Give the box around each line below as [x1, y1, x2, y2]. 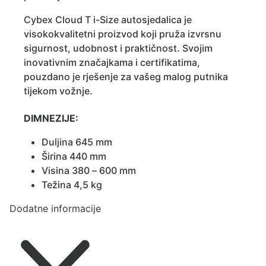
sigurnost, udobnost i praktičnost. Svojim [24, 42, 213, 55]
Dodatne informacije [9, 202, 101, 214]
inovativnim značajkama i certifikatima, [24, 56, 200, 69]
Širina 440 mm [42, 150, 106, 162]
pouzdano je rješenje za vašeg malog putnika [24, 71, 228, 83]
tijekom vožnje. [24, 85, 93, 97]
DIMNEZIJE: [24, 112, 78, 124]
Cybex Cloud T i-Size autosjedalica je [24, 14, 192, 26]
